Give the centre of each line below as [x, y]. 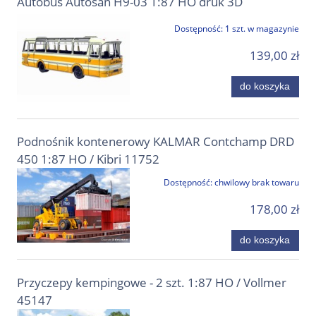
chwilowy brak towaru [257, 182]
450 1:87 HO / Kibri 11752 [88, 159]
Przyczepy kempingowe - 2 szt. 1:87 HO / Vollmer [152, 282]
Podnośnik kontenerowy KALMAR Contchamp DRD [156, 141]
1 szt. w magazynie [262, 29]
